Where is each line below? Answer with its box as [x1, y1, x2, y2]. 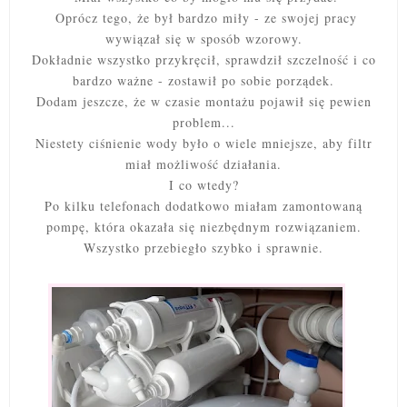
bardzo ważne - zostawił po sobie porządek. [73, 72, 334, 90]
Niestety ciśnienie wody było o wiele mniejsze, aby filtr [35, 134, 372, 153]
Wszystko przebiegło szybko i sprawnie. [84, 239, 323, 257]
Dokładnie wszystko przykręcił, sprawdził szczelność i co [31, 51, 376, 69]
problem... [172, 114, 235, 132]
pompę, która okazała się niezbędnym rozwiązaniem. [45, 218, 362, 236]
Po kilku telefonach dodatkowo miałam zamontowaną [45, 197, 362, 215]
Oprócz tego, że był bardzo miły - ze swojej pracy [50, 9, 357, 27]
